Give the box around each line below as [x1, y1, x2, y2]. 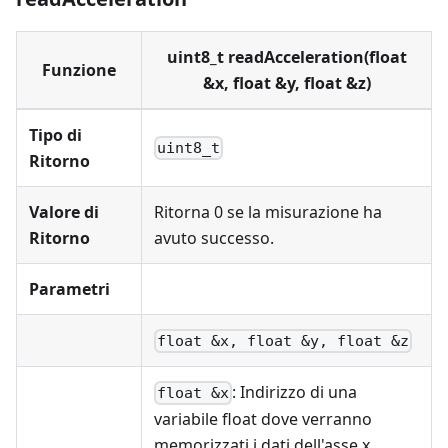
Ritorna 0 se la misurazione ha [154, 201, 382, 223]
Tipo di [29, 124, 82, 146]
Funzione [42, 59, 116, 81]
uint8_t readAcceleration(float [166, 46, 407, 68]
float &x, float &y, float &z [157, 332, 410, 351]
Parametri [29, 278, 110, 300]
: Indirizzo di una [232, 381, 358, 403]
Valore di [29, 201, 99, 223]
